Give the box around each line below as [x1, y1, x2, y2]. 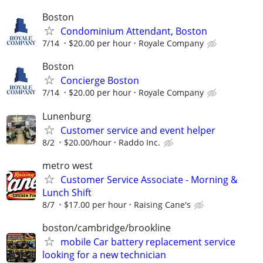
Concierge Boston [60, 74, 139, 87]
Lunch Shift [42, 186, 92, 199]
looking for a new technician [42, 248, 166, 261]
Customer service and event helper [60, 123, 215, 137]
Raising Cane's [134, 198, 191, 210]
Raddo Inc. [119, 136, 160, 148]
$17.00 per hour [64, 198, 127, 210]
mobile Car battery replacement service [60, 235, 235, 248]
